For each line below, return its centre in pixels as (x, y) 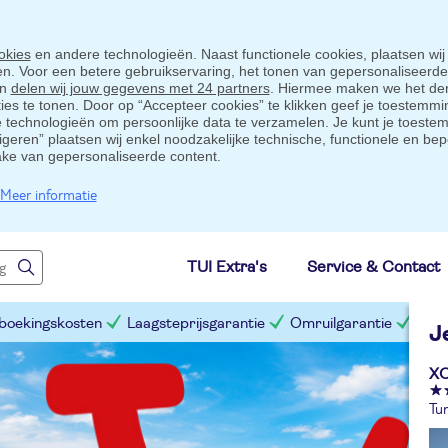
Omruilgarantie (341, 323)
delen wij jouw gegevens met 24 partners (140, 88)
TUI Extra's (227, 266)
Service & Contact (373, 266)
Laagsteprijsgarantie (196, 323)
